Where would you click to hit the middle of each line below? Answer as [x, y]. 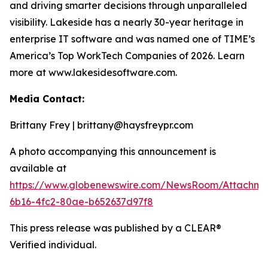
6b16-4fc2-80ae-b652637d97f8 [81, 202]
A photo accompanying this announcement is [113, 151]
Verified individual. [53, 245]
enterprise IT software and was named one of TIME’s [132, 39]
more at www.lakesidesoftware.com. [93, 72]
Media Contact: [47, 99]
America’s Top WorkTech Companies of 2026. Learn [127, 56]
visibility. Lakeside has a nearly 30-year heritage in [127, 22]
